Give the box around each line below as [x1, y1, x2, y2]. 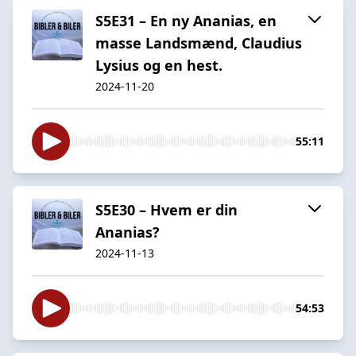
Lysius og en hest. [95, 55, 222, 75]
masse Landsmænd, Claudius [95, 33, 302, 52]
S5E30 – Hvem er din [95, 199, 238, 219]
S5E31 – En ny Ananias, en [95, 10, 277, 30]
